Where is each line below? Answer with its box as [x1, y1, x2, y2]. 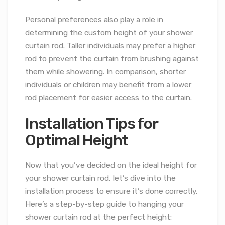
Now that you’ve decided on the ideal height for [25, 160, 197, 170]
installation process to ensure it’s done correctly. [25, 186, 197, 196]
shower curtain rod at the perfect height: [25, 212, 172, 222]
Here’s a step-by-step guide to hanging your [25, 199, 184, 209]
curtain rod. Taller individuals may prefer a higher [25, 41, 195, 51]
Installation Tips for [25, 114, 158, 133]
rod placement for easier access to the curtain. [25, 93, 192, 103]
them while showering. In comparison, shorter [25, 67, 186, 77]
